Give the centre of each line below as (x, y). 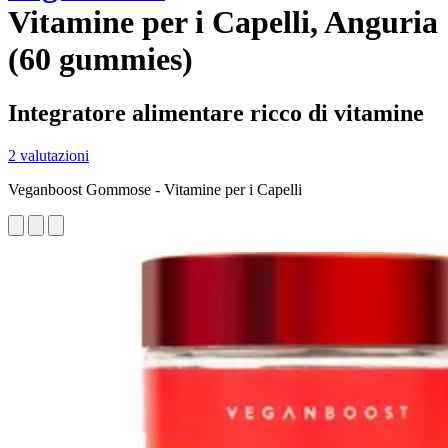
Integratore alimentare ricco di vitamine (216, 112)
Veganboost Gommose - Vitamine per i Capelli (155, 189)
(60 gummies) (100, 59)
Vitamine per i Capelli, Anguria (223, 22)
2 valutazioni (48, 155)
